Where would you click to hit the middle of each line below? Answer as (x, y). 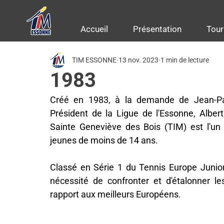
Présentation (157, 29)
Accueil (94, 29)
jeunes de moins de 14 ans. (104, 140)
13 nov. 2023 (138, 60)
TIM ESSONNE (94, 60)
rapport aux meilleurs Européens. (115, 194)
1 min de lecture (185, 60)
